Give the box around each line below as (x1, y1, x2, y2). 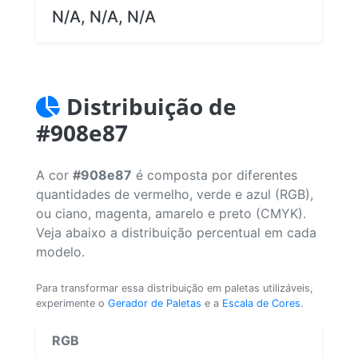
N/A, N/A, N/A (52, 6, 156, 26)
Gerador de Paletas (108, 296, 201, 309)
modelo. (36, 243, 85, 260)
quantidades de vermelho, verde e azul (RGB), (36, 185, 313, 202)
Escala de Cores (222, 296, 300, 309)
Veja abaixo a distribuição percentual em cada (36, 224, 316, 241)
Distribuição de (66, 90, 237, 121)
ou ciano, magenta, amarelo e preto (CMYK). (36, 205, 306, 221)
